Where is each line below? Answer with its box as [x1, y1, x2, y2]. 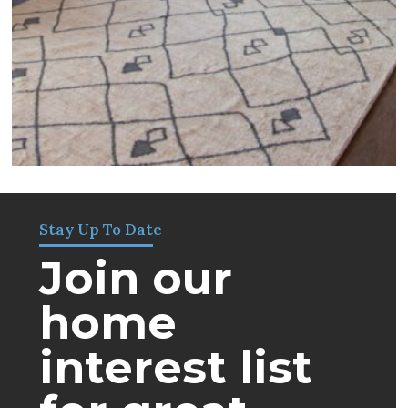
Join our [39, 250, 233, 305]
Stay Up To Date [39, 219, 163, 240]
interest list [39, 340, 313, 394]
